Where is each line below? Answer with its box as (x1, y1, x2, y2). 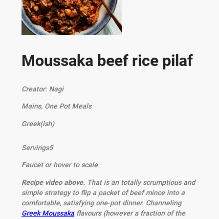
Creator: (21, 85, 49, 93)
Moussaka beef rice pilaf (21, 51, 193, 70)
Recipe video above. (21, 178, 87, 186)
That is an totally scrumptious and (87, 178, 195, 186)
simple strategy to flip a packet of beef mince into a (21, 188, 185, 197)
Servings (21, 144, 49, 152)
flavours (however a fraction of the (74, 209, 185, 217)
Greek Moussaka (21, 209, 74, 217)
